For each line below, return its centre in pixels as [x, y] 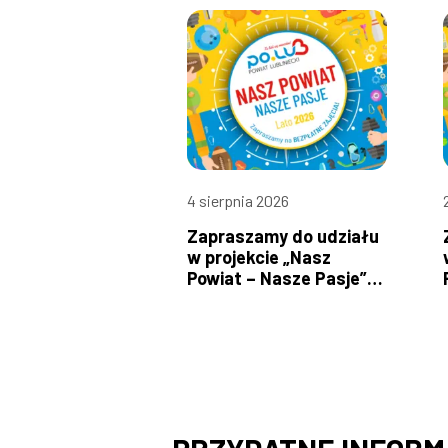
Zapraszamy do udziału [283, 236]
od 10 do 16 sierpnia [265, 299]
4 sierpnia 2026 [238, 201]
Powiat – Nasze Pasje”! [280, 278]
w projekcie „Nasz [259, 257]
